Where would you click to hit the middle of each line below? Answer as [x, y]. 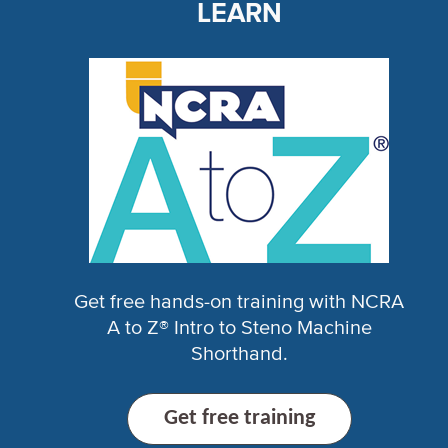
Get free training [239, 419]
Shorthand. [239, 354]
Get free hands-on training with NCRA [239, 302]
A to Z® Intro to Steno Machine [239, 328]
